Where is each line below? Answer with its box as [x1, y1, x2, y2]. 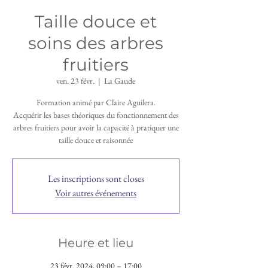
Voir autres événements [55, 187, 136, 199]
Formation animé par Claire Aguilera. [36, 97, 156, 108]
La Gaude [104, 75, 135, 86]
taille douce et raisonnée [59, 135, 133, 145]
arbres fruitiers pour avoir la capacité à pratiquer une [13, 122, 179, 133]
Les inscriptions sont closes [47, 172, 144, 185]
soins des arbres [28, 33, 163, 53]
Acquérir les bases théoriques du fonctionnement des [13, 109, 179, 120]
